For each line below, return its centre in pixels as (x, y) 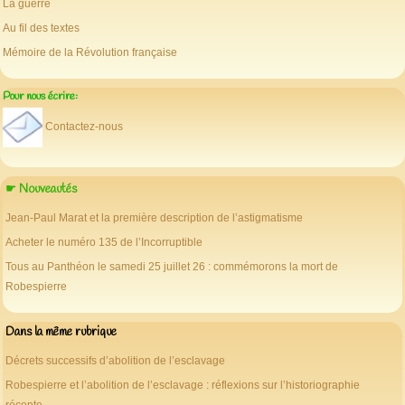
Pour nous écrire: (40, 96)
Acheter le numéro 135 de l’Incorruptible (104, 242)
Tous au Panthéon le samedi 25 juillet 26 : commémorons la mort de (172, 266)
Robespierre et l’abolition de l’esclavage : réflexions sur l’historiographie (183, 386)
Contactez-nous (85, 127)
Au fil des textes (41, 28)
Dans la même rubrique (61, 331)
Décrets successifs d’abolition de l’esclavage (115, 361)
